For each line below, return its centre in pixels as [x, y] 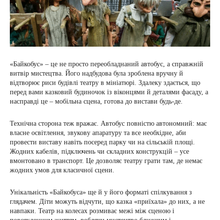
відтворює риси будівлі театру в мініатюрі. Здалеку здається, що [105, 82]
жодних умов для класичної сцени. [62, 170]
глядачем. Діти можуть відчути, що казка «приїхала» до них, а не [107, 201]
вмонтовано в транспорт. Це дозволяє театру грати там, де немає [106, 161]
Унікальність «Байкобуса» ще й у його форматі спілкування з [101, 192]
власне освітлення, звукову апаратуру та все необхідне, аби [98, 133]
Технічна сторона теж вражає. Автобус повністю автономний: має [108, 123]
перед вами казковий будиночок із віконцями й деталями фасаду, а [109, 92]
